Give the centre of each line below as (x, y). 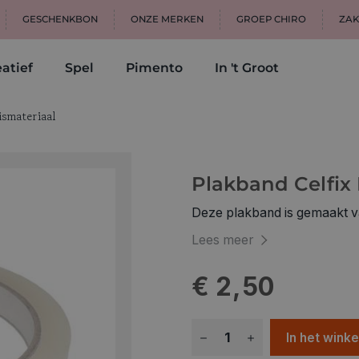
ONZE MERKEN (167, 19)
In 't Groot (247, 68)
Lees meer (222, 240)
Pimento (154, 68)
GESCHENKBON (60, 19)
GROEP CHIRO (271, 19)
